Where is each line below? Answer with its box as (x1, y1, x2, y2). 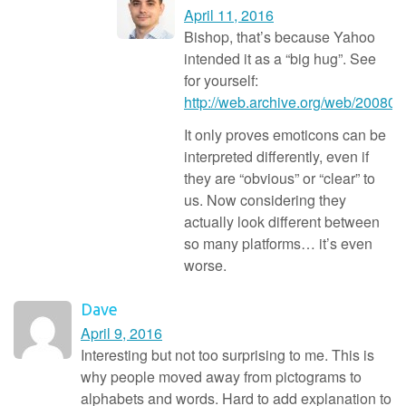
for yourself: (184, 69, 258, 91)
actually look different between (184, 210, 380, 232)
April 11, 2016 (184, 4, 274, 25)
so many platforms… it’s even (184, 232, 372, 254)
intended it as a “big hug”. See (184, 47, 376, 69)
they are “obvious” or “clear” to (184, 167, 375, 188)
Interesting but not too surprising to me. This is (81, 343, 374, 365)
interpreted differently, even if (184, 145, 369, 167)
